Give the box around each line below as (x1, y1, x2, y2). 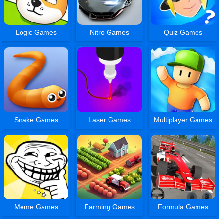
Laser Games (88, 115, 131, 124)
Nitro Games (90, 28, 130, 37)
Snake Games (14, 115, 59, 124)
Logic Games (16, 28, 57, 37)
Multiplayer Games (153, 115, 212, 124)
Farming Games (84, 202, 135, 211)
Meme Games (14, 202, 59, 211)
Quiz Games (163, 28, 202, 37)
